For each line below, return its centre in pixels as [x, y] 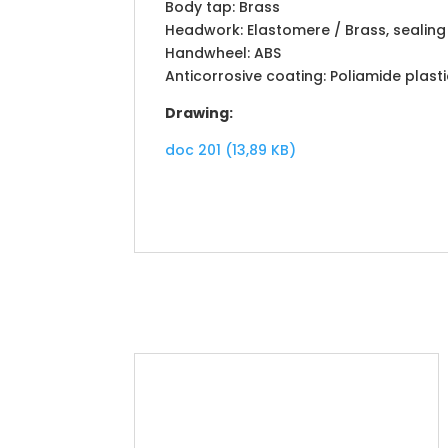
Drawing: [199, 113]
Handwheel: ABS [223, 53]
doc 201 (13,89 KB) [231, 150]
